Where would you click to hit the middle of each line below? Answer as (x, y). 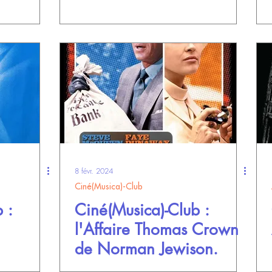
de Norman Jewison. (146, 249)
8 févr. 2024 (94, 171)
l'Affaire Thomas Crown (157, 229)
